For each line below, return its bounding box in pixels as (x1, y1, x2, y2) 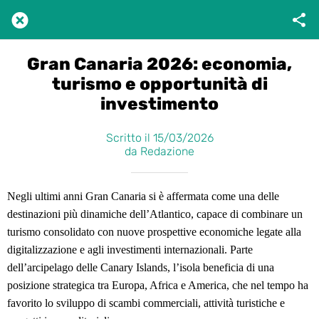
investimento (100, 94, 219, 114)
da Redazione (125, 144, 194, 158)
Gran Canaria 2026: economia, (27, 54, 292, 74)
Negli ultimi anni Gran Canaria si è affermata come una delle (7, 189, 279, 202)
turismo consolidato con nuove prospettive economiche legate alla (7, 225, 301, 238)
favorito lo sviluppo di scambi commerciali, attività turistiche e (7, 296, 285, 309)
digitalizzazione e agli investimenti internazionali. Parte (7, 243, 253, 256)
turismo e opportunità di (51, 74, 268, 94)
